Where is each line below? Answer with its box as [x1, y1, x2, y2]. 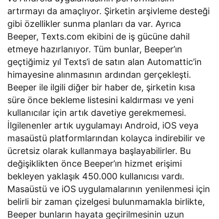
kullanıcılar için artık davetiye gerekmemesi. [7, 108, 187, 118]
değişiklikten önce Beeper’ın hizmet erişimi [7, 158, 182, 169]
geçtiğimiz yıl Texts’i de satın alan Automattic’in [7, 57, 202, 67]
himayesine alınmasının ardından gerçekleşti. [7, 69, 192, 80]
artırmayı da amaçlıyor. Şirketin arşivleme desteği [7, 6, 210, 17]
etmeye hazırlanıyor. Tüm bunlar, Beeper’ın [7, 44, 183, 55]
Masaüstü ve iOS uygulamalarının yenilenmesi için [7, 184, 211, 195]
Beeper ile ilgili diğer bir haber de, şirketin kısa [7, 82, 196, 93]
